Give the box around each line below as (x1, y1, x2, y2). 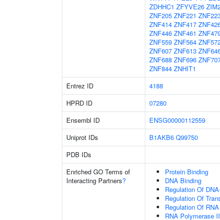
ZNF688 (149, 55, 172, 64)
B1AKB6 (149, 133, 174, 142)
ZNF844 (149, 64, 172, 73)
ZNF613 (174, 46, 196, 55)
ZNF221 (174, 11, 196, 20)
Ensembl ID (66, 115, 100, 125)
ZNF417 (174, 20, 196, 29)
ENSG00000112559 (149, 115, 205, 125)
